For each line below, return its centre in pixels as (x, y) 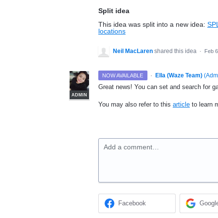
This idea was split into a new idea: (153, 24)
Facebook (132, 203)
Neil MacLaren (133, 51)
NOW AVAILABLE (123, 75)
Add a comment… (131, 147)
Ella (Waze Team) (179, 75)
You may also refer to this (136, 105)
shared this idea (176, 51)
